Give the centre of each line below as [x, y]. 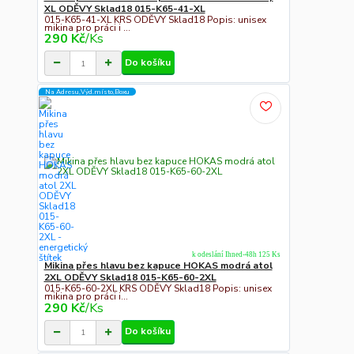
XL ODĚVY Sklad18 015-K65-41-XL [124, 9]
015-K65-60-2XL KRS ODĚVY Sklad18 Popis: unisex [158, 288]
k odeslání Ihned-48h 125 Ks [236, 254]
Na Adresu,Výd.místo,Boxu [87, 92]
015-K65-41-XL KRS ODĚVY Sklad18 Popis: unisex [155, 19]
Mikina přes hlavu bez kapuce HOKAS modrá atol [158, 266]
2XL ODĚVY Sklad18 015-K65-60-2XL [130, 278]
